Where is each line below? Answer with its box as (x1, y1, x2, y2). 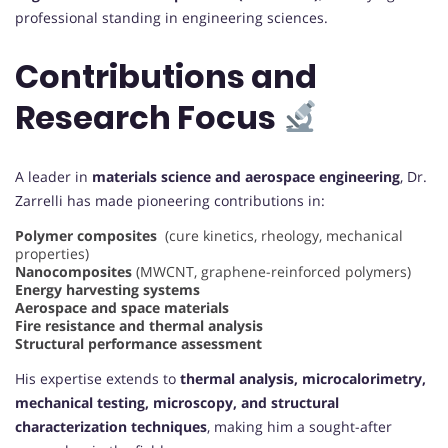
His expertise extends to (15, 368, 180, 388)
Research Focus (15, 95, 282, 141)
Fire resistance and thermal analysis (15, 315, 263, 335)
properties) (15, 243, 89, 263)
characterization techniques (15, 416, 207, 436)
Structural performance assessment (15, 333, 262, 353)
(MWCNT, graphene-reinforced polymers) (132, 261, 411, 281)
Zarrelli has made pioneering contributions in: (15, 190, 325, 210)
